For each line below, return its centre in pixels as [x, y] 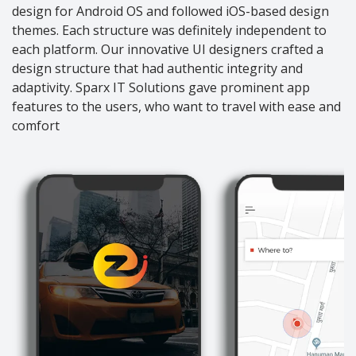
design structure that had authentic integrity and [157, 68]
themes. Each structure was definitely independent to [169, 30]
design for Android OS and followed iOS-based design [170, 11]
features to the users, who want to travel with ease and [176, 106]
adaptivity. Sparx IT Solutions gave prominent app [161, 87]
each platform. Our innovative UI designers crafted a [168, 49]
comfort [36, 125]
